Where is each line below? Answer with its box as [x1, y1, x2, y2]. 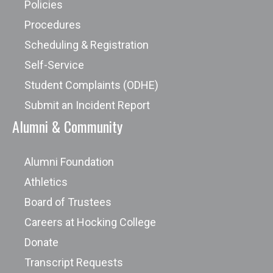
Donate [24, 236, 58, 249]
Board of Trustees [24, 196, 112, 208]
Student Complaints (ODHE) [24, 79, 158, 91]
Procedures [24, 18, 81, 31]
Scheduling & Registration [24, 38, 149, 51]
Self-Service [24, 58, 84, 71]
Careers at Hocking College [24, 216, 156, 229]
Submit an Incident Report [24, 99, 150, 112]
